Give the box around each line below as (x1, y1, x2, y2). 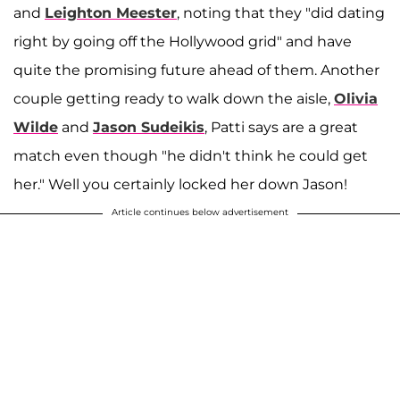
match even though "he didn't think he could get (13, 146, 368, 164)
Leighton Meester (45, 4, 177, 21)
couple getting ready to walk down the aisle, (13, 89, 334, 107)
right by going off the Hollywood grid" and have (13, 32, 352, 50)
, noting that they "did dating (177, 4, 385, 21)
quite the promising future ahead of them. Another (13, 61, 379, 79)
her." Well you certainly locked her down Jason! (13, 175, 347, 193)
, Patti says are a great (204, 118, 358, 136)
